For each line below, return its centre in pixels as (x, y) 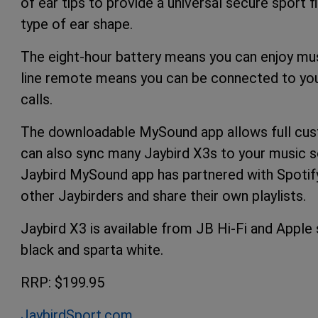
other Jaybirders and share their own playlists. (163, 196)
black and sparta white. (92, 250)
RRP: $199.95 (62, 282)
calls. (37, 99)
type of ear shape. (77, 24)
